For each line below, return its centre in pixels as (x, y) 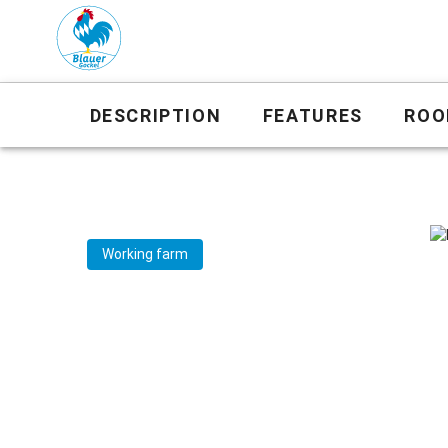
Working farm (145, 254)
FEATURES (312, 115)
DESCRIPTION (155, 115)
